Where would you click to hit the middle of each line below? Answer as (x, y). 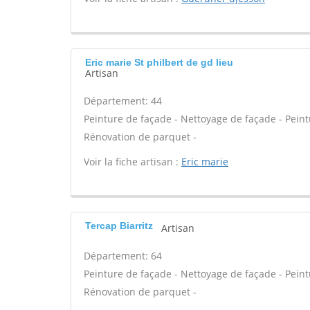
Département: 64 (123, 256)
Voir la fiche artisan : (133, 162)
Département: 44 (123, 101)
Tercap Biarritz (119, 226)
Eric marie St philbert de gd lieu (159, 62)
